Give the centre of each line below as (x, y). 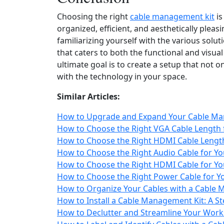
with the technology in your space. (122, 76)
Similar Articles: (88, 96)
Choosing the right (93, 16)
